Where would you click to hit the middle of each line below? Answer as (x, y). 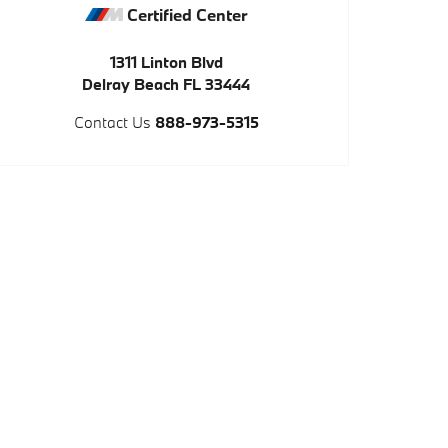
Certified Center (185, 14)
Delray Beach (130, 84)
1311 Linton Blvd (166, 62)
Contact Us (112, 122)
